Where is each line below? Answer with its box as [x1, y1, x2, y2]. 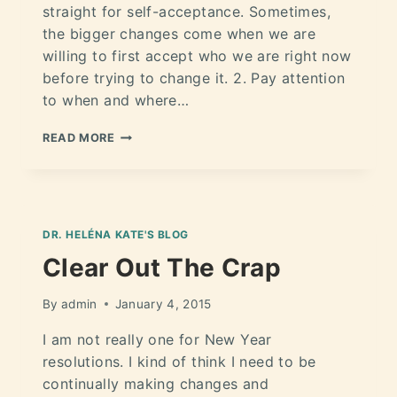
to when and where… [43, 91, 190, 110]
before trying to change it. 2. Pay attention [43, 69, 346, 88]
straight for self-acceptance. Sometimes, [43, 3, 331, 21]
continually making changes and [43, 374, 269, 393]
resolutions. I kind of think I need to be [43, 352, 316, 370]
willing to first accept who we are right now [43, 47, 352, 66]
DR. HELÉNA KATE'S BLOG [43, 228, 190, 242]
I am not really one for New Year [43, 330, 272, 348]
